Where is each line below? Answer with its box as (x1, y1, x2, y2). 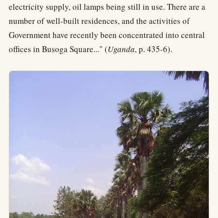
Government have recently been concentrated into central (9, 29, 205, 40)
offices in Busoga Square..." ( (9, 43, 108, 54)
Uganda (108, 43, 135, 54)
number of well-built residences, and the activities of (9, 15, 190, 26)
